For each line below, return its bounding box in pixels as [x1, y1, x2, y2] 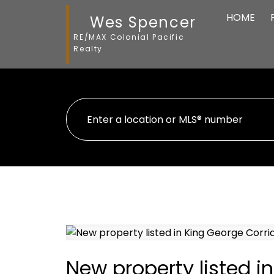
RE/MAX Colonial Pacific [73, 32, 185, 42]
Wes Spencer [90, 12, 196, 32]
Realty [73, 43, 103, 54]
